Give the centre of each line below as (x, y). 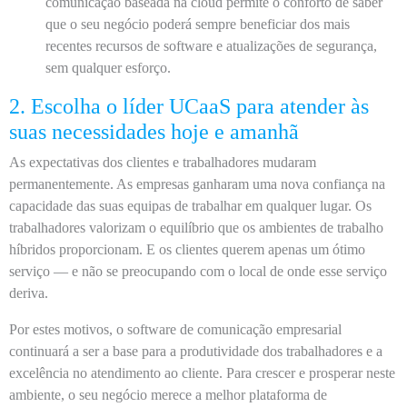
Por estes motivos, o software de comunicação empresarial (175, 329)
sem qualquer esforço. (108, 68)
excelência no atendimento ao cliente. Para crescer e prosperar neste (202, 373)
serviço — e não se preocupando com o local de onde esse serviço (198, 271)
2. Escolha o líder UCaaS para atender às (189, 106)
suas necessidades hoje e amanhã (154, 132)
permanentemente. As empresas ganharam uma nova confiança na (197, 184)
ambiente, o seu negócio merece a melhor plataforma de (168, 395)
